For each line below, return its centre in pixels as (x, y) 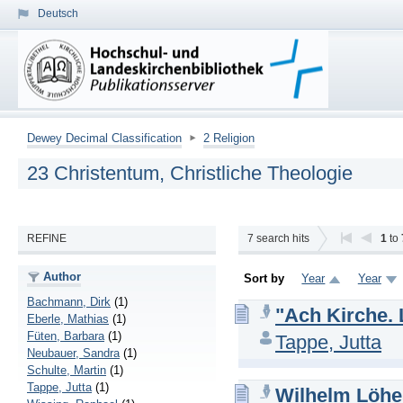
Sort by (264, 278)
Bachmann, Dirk (69, 301)
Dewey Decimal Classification (104, 138)
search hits (282, 238)
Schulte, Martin (67, 370)
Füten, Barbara (66, 336)
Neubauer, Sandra (73, 353)
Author (62, 277)
